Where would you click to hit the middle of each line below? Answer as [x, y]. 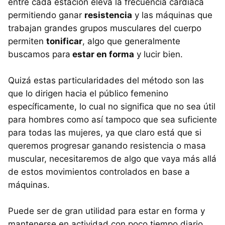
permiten [27, 41]
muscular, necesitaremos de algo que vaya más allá [112, 159]
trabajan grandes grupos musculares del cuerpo [105, 28]
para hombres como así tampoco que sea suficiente [113, 120]
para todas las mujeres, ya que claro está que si [105, 133]
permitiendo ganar [46, 15]
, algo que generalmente [131, 41]
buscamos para [39, 54]
